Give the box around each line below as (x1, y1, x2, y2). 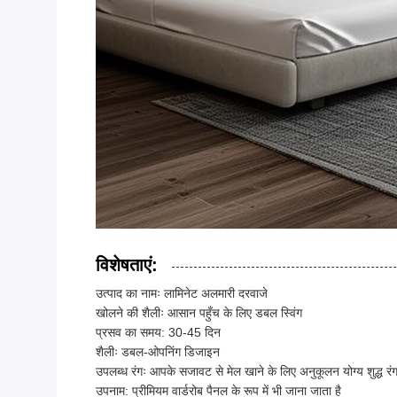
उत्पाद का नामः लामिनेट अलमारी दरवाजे (96, 286, 268, 301)
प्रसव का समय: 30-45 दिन (96, 325, 221, 340)
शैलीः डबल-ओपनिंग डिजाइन (96, 345, 220, 360)
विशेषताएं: (96, 255, 158, 276)
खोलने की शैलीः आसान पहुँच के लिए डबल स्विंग (96, 306, 302, 321)
